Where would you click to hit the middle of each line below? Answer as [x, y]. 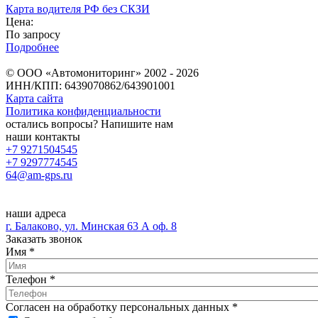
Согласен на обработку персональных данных [119, 307]
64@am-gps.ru [39, 175]
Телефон [28, 279]
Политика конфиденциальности [83, 111]
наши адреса [36, 213]
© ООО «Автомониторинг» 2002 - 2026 [102, 72]
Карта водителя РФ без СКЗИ [78, 9]
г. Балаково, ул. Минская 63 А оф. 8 [91, 226]
